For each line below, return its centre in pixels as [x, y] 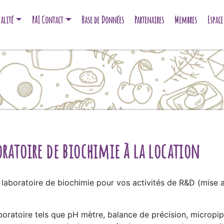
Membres [185, 20]
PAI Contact [48, 20]
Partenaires [149, 20]
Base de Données [103, 20]
